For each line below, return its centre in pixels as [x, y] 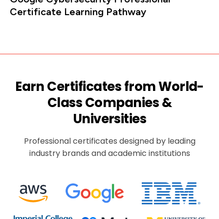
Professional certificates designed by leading [109, 141]
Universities [109, 119]
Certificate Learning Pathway [78, 12]
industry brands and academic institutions [109, 153]
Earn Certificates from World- [109, 86]
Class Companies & [109, 102]
